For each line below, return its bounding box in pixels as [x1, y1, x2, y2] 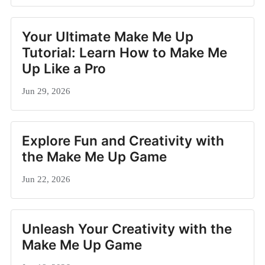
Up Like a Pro [22, 60, 106, 76]
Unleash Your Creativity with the [22, 220, 232, 237]
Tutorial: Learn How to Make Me [22, 44, 227, 60]
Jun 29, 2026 [22, 85, 70, 96]
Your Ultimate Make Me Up [22, 28, 193, 44]
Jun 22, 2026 [22, 173, 70, 184]
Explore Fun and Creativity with [22, 132, 224, 148]
